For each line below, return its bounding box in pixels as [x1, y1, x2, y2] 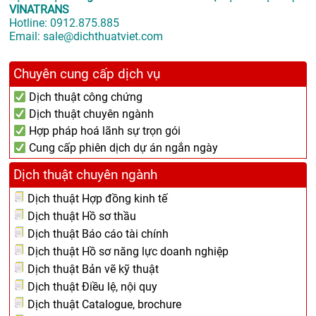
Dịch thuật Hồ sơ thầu [25, 209, 136, 224]
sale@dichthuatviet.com [43, 30, 163, 44]
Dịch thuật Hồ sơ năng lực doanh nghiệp [25, 245, 229, 259]
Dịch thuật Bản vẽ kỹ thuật [25, 262, 159, 276]
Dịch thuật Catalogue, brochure [25, 298, 181, 312]
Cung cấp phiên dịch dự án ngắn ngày [26, 141, 219, 155]
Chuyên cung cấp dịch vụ [13, 66, 160, 83]
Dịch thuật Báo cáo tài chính [25, 227, 169, 241]
